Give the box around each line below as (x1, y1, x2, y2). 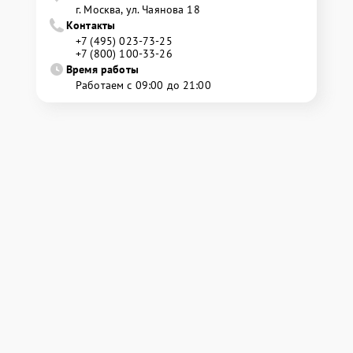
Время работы (66, 62, 139, 76)
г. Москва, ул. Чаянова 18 (76, 2, 200, 17)
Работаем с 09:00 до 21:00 (76, 78, 211, 92)
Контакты (66, 18, 116, 32)
